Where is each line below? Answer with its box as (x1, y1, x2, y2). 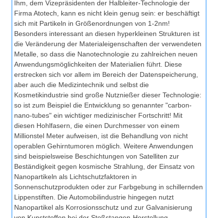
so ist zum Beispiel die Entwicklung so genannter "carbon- (14, 101, 192, 109)
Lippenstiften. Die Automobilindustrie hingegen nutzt (14, 193, 174, 201)
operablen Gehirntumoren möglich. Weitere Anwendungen (14, 142, 193, 150)
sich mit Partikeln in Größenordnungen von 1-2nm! (14, 19, 170, 28)
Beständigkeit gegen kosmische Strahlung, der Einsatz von (14, 163, 195, 171)
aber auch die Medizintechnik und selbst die (14, 81, 149, 89)
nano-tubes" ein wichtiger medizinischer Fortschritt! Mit (14, 111, 182, 120)
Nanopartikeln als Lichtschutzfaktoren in (14, 173, 137, 181)
